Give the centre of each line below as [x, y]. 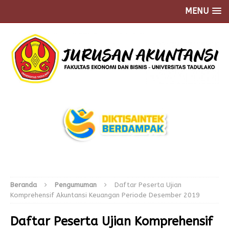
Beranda [24, 185]
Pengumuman [76, 185]
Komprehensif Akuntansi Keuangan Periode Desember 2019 [105, 195]
